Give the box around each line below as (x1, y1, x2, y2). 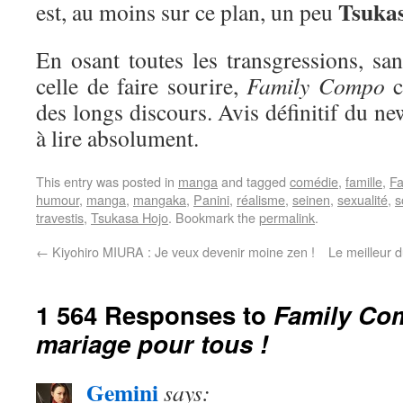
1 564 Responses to (36, 297, 273, 332)
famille (345, 172, 382, 191)
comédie (290, 172, 338, 191)
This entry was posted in (36, 172, 178, 191)
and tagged (218, 172, 290, 191)
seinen (292, 190, 330, 209)
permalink (259, 208, 315, 227)
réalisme (237, 190, 285, 209)
